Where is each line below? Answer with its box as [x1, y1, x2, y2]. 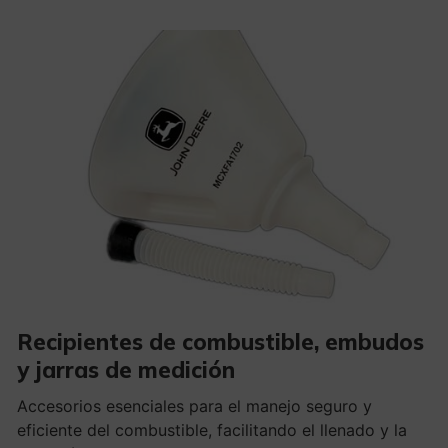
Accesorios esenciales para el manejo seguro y [16, 396, 372, 417]
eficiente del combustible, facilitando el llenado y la [16, 420, 407, 441]
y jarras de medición [16, 356, 235, 385]
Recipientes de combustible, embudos [16, 328, 424, 357]
